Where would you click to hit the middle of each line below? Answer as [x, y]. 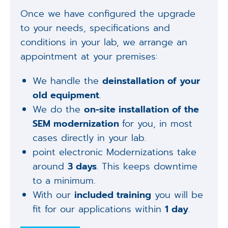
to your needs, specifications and [95, 28]
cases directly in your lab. [90, 138]
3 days [82, 166]
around [50, 166]
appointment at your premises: [89, 56]
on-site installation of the [142, 109]
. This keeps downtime [147, 166]
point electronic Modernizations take [115, 152]
